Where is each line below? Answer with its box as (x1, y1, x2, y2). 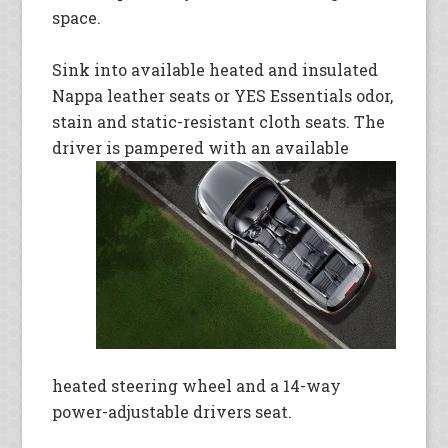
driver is (52, 137, 125, 158)
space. (52, 7, 102, 28)
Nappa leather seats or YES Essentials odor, (52, 85, 394, 106)
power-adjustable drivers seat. (52, 401, 293, 422)
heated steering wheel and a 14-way (52, 375, 342, 396)
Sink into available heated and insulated (52, 59, 379, 80)
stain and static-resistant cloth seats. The (52, 111, 386, 132)
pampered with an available (124, 137, 350, 158)
